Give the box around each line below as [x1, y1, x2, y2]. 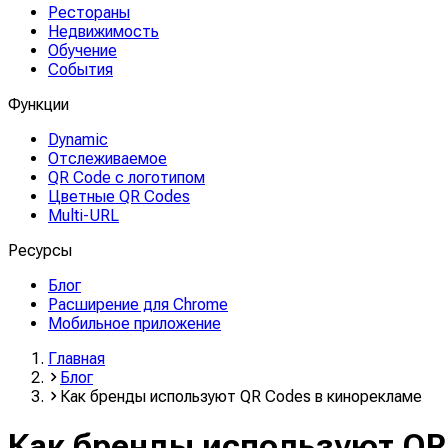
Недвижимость [48, 22, 159, 41]
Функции [8, 95, 69, 114]
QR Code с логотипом [48, 168, 205, 187]
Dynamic [48, 130, 108, 149]
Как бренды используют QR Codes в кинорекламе [60, 387, 422, 406]
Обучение [48, 41, 117, 60]
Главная [48, 349, 105, 368]
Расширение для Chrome [48, 295, 228, 314]
